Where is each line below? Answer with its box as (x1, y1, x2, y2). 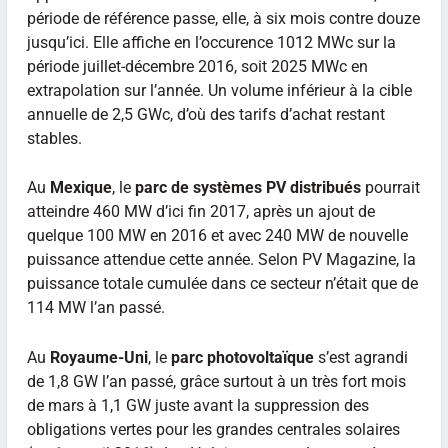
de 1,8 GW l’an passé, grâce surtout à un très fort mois (26, 371, 406, 391)
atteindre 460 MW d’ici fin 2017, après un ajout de (26, 202, 375, 222)
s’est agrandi (313, 347, 408, 367)
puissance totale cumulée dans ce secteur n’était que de (26, 274, 418, 294)
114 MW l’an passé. (26, 298, 165, 318)
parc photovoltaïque (170, 347, 314, 367)
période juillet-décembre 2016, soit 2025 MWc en (26, 56, 368, 76)
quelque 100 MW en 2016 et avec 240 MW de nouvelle (26, 226, 408, 246)
